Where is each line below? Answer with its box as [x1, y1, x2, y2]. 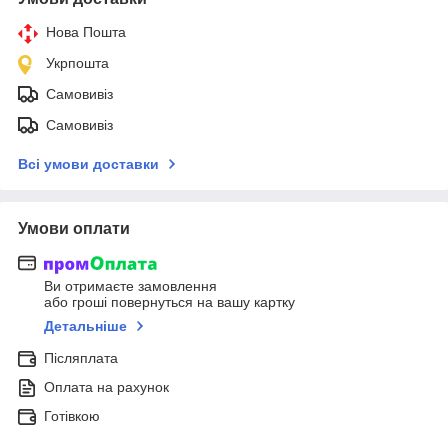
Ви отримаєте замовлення [44, 278, 217, 295]
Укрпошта [46, 54, 109, 71]
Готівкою [44, 408, 100, 425]
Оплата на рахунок [44, 379, 169, 396]
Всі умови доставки [18, 155, 159, 172]
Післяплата [44, 350, 118, 367]
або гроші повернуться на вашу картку [44, 294, 295, 311]
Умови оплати [18, 219, 130, 237]
